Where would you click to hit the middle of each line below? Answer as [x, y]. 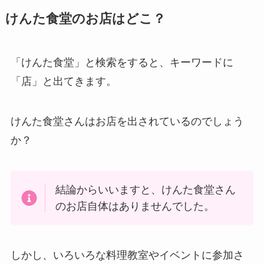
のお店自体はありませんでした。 [135, 206]
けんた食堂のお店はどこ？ [85, 19]
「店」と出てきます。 [63, 82]
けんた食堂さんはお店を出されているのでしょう [127, 121]
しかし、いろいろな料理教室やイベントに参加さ [127, 255]
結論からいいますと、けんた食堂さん [146, 189]
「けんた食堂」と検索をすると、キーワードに [122, 63]
